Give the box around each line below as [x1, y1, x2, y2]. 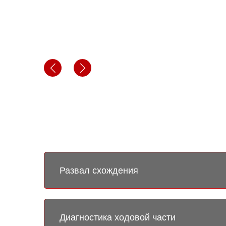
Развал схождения [60, 165, 138, 176]
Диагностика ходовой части [60, 212, 176, 222]
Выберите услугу [44, 127, 146, 142]
